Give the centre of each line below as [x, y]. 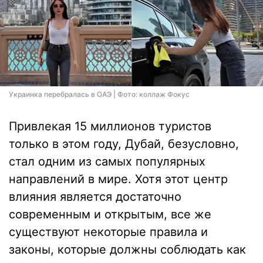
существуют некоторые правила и [108, 232]
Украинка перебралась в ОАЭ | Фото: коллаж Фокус [99, 94]
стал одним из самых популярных [107, 161]
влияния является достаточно [95, 197]
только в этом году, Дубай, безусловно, [124, 144]
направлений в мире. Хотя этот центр [118, 179]
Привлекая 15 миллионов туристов [110, 126]
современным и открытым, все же [110, 214]
